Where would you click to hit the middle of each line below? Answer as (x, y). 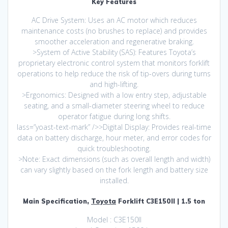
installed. (114, 181)
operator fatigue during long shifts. (114, 117)
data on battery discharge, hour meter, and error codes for (114, 138)
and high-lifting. (114, 84)
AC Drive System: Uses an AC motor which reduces (114, 20)
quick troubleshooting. (114, 149)
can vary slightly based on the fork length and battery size (114, 170)
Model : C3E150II (114, 220)
